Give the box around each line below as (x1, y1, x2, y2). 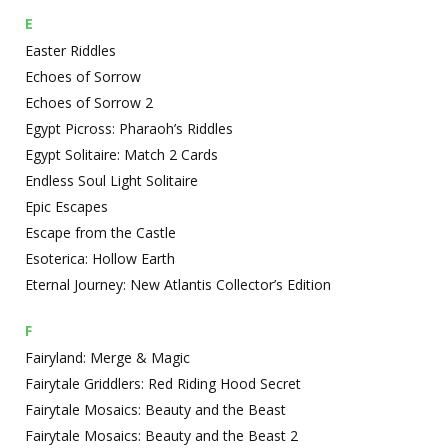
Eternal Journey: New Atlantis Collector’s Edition (25, 275, 331, 294)
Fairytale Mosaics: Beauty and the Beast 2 (25, 426, 298, 445)
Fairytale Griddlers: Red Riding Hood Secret (25, 374, 301, 393)
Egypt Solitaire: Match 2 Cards (25, 145, 218, 164)
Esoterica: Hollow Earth (25, 249, 175, 268)
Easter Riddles (25, 41, 116, 60)
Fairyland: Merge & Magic (25, 348, 190, 367)
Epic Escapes (25, 197, 108, 216)
